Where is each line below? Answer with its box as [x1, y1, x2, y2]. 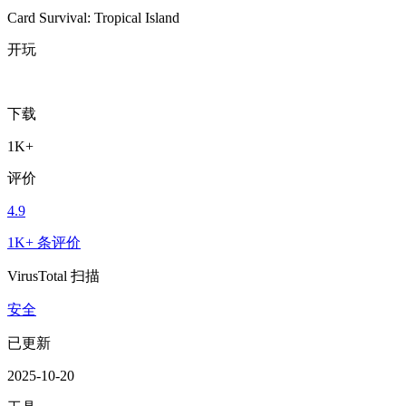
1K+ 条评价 [7, 234, 81, 250]
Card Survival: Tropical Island [7, 9, 179, 25]
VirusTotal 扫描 [7, 267, 100, 284]
